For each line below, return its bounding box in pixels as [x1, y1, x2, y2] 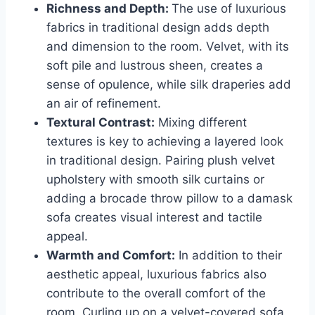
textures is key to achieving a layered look [46, 134, 283, 149]
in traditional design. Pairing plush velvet [46, 153, 275, 168]
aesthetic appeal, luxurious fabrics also [46, 267, 266, 282]
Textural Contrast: [46, 115, 155, 130]
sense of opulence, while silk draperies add [46, 77, 291, 92]
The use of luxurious [172, 1, 286, 16]
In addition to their [175, 248, 282, 263]
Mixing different [155, 115, 247, 130]
